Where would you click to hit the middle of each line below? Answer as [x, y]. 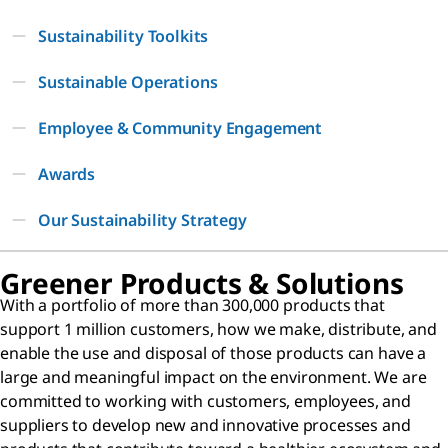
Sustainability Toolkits [123, 36]
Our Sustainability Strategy [142, 220]
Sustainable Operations [128, 82]
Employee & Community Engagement [180, 128]
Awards [67, 174]
